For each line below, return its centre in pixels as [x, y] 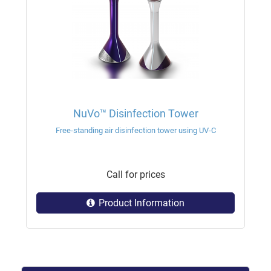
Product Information [142, 203]
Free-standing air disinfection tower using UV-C [135, 130]
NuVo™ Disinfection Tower [135, 113]
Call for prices [135, 175]
